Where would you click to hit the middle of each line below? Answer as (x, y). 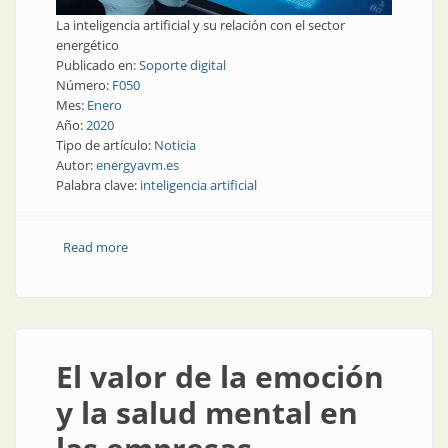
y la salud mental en (207, 412)
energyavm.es (137, 165)
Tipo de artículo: (105, 145)
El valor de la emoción (220, 376)
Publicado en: (97, 65)
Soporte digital (182, 65)
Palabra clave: (98, 185)
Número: (84, 85)
